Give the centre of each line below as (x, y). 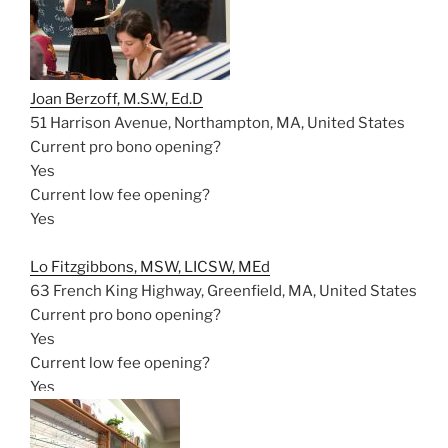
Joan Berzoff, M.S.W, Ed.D (116, 99)
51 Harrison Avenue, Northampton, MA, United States (217, 123)
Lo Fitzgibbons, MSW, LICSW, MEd (150, 267)
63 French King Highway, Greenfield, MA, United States (223, 291)
